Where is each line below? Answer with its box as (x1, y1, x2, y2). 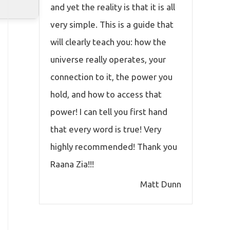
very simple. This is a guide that (50, 20, 174, 30)
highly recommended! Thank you (50, 142, 177, 152)
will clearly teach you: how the (50, 37, 166, 47)
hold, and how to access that (50, 89, 162, 100)
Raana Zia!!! (50, 159, 94, 169)
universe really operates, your (50, 54, 166, 65)
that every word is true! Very (50, 124, 161, 135)
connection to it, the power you (50, 72, 172, 82)
